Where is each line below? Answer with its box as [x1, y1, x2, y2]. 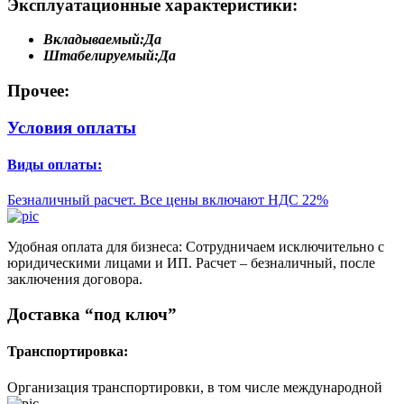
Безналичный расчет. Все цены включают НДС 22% [7, 192, 328, 208]
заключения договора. [7, 271, 142, 288]
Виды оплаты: [7, 157, 102, 173]
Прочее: [7, 81, 69, 101]
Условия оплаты [7, 117, 136, 137]
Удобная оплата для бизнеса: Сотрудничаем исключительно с [7, 239, 384, 255]
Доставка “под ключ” [7, 305, 177, 325]
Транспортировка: [7, 344, 128, 360]
